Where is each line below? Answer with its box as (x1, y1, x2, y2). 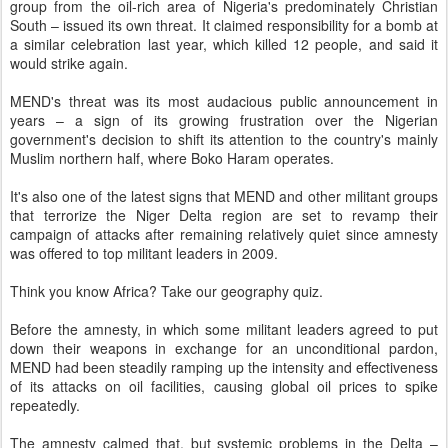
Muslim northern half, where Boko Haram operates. (10, 148, 334, 169)
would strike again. (10, 53, 128, 74)
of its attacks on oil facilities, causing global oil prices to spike (10, 376, 438, 397)
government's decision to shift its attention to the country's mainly (10, 129, 438, 150)
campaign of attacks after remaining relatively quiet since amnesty (10, 224, 438, 245)
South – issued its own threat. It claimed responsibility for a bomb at (10, 15, 438, 36)
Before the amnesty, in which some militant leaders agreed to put (10, 319, 438, 340)
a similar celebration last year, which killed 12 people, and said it (10, 34, 438, 55)
